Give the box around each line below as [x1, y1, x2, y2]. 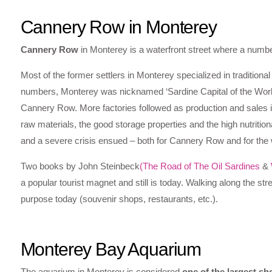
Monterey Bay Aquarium [20, 239, 202, 260]
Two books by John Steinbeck [20, 160, 140, 171]
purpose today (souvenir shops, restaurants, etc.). [20, 193, 218, 204]
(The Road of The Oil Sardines [139, 160, 260, 171]
